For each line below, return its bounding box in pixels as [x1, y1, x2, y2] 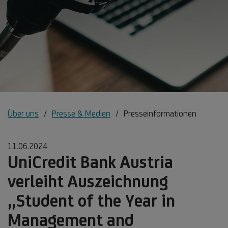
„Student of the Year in [8, 190, 175, 210]
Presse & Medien [52, 108, 110, 119]
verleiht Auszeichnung [8, 171, 168, 191]
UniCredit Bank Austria [8, 152, 173, 172]
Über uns [8, 108, 39, 119]
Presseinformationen [124, 108, 196, 119]
